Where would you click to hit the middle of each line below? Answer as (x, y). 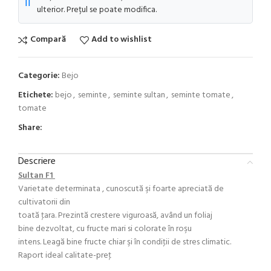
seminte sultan (139, 95)
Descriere (37, 161)
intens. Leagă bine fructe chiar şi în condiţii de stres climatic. (125, 242)
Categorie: (39, 76)
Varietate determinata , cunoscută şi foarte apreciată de (121, 189)
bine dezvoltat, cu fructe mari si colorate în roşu (105, 229)
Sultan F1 (37, 175)
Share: (30, 128)
